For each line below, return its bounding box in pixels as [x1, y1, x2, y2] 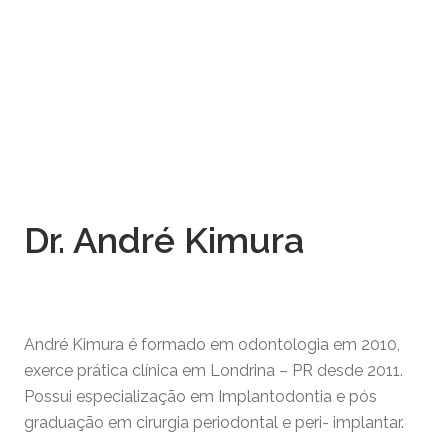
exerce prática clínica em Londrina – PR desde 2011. [24, 360, 403, 380]
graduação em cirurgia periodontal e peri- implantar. [24, 412, 404, 432]
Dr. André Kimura [24, 219, 304, 262]
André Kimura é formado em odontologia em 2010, [24, 334, 400, 354]
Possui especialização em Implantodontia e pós [24, 386, 377, 406]
